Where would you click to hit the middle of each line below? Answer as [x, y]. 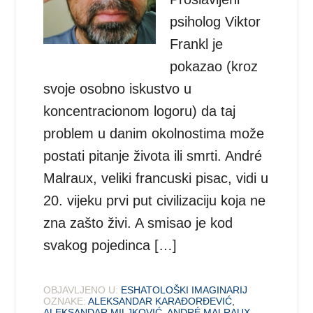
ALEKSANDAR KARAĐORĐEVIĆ [160, 301]
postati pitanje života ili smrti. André [153, 155]
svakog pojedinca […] [110, 245]
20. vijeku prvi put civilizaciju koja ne [155, 200]
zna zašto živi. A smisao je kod [138, 223]
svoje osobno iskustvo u [118, 88]
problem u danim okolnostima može [154, 133]
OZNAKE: [65, 301]
